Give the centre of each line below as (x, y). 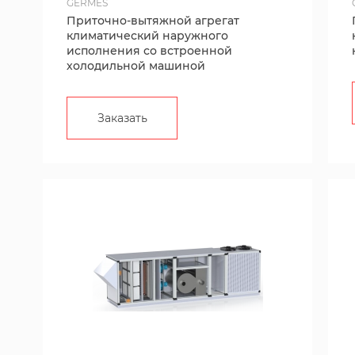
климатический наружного (147, 36)
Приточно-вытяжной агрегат (153, 21)
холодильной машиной (136, 66)
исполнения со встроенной (149, 51)
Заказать (122, 118)
